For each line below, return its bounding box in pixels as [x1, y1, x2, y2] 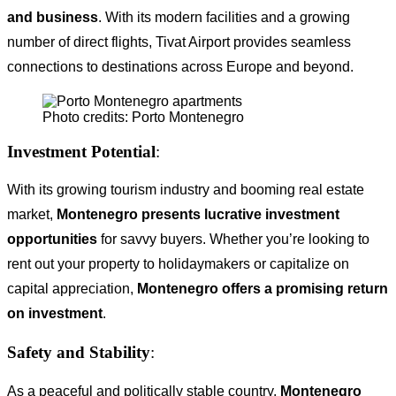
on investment [7, 306, 103, 322]
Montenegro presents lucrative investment [57, 207, 339, 223]
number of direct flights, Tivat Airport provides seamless [7, 34, 351, 49]
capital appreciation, [7, 281, 137, 297]
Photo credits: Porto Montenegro [42, 109, 244, 125]
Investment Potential [7, 141, 156, 161]
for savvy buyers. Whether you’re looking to [97, 232, 369, 247]
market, [7, 207, 57, 223]
